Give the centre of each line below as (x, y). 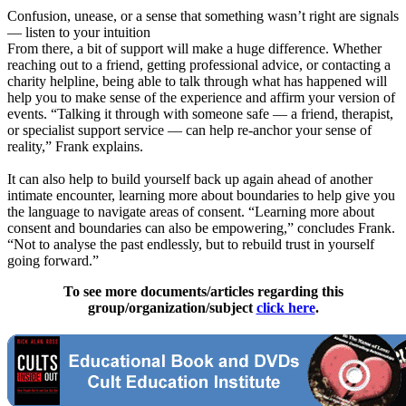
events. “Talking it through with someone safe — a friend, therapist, (200, 114)
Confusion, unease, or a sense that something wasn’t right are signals (203, 16)
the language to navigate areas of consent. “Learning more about (191, 212)
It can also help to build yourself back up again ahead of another (190, 179)
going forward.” (53, 261)
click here (285, 308)
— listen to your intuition (79, 33)
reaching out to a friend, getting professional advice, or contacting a (199, 65)
